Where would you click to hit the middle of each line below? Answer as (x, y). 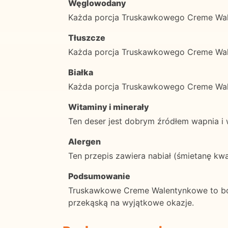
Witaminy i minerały (109, 107)
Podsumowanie (99, 176)
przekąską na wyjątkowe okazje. (131, 202)
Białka (81, 72)
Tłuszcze (87, 37)
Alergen (84, 141)
